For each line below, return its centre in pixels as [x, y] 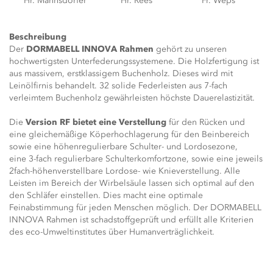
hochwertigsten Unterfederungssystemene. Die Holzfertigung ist [134, 61]
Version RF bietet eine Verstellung [96, 122]
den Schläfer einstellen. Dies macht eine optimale [106, 195]
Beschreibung [38, 37]
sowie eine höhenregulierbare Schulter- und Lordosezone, [123, 147]
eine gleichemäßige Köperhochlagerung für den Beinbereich [129, 134]
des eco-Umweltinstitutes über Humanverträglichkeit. [112, 232]
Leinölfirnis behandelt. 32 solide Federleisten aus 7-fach [118, 86]
